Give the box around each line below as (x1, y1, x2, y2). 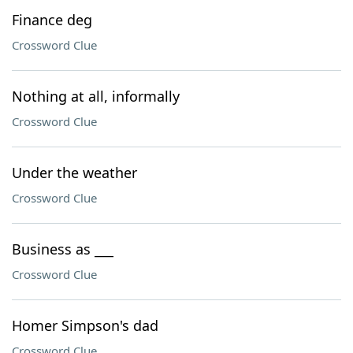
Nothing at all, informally (12, 87, 180, 106)
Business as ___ (12, 240, 113, 258)
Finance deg (12, 10, 92, 29)
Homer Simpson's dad (12, 316, 158, 335)
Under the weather (12, 163, 137, 182)
